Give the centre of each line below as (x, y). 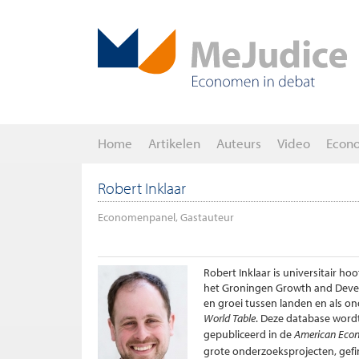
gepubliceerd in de (249, 334)
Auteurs (239, 143)
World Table (230, 318)
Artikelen (174, 143)
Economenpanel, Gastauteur (166, 217)
